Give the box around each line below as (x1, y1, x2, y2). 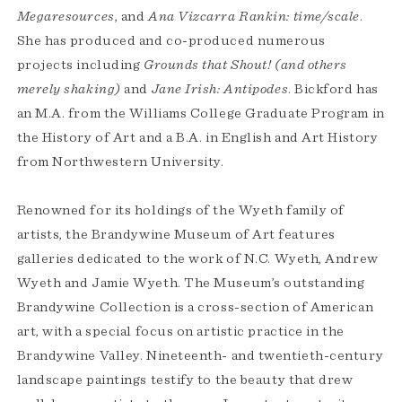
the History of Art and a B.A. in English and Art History (16, 129, 379, 144)
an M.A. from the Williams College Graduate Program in (16, 105, 385, 120)
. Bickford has (288, 81, 379, 96)
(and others (274, 57, 348, 72)
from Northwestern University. (16, 153, 224, 169)
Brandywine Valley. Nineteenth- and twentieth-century (16, 347, 384, 363)
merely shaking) (16, 81, 121, 96)
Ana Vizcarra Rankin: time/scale (147, 8, 361, 23)
